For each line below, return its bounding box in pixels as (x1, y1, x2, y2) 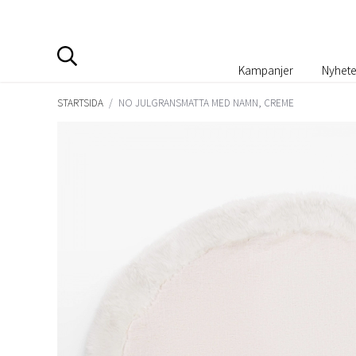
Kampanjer (238, 61, 293, 78)
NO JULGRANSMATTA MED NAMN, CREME (118, 95, 294, 109)
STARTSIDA (57, 95, 103, 109)
